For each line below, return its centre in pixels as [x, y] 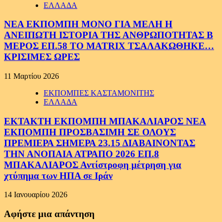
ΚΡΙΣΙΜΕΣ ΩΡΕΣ [42, 57]
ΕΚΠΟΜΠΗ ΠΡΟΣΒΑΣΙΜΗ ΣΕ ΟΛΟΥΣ [90, 132]
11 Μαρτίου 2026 [31, 76]
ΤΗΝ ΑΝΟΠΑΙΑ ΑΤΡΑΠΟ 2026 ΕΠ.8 [82, 154]
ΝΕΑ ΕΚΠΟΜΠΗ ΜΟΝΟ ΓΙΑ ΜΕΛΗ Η [88, 24]
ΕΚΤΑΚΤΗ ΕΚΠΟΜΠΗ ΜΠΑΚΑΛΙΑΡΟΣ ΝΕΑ [105, 121]
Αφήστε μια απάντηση [49, 214]
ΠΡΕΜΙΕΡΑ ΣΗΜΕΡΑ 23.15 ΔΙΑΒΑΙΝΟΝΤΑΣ [100, 143]
